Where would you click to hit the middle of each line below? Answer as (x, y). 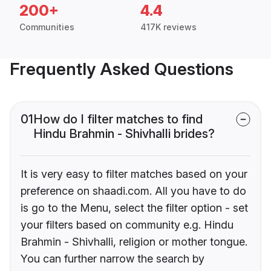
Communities (47, 27)
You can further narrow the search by (113, 259)
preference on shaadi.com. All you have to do (133, 191)
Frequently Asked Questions (122, 69)
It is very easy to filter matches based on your (134, 174)
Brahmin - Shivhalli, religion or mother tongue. (134, 242)
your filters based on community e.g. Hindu (127, 225)
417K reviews (168, 27)
